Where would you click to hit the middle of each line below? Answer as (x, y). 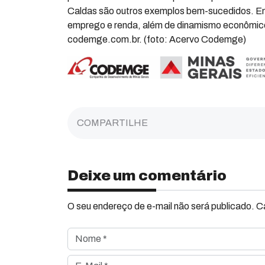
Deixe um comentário (147, 175)
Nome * (83, 234)
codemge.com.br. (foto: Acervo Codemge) (157, 39)
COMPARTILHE (112, 122)
